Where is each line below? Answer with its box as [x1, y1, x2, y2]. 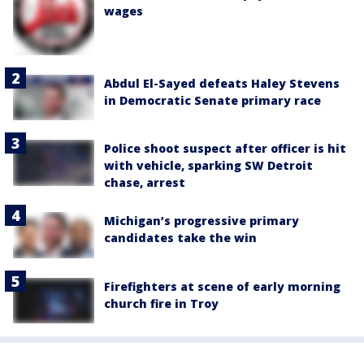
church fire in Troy [104, 295, 219, 311]
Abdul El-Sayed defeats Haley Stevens [104, 76, 340, 92]
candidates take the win [104, 230, 257, 246]
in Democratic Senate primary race [104, 93, 321, 109]
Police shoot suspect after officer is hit [104, 141, 346, 157]
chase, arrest [104, 175, 185, 191]
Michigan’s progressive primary [104, 213, 299, 229]
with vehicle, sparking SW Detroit [104, 158, 313, 174]
